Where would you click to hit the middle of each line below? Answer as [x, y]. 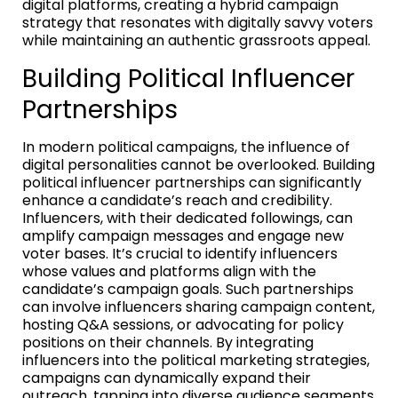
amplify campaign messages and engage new [183, 235]
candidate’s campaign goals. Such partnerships [188, 289]
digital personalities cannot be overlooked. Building [199, 164]
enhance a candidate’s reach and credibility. [177, 200]
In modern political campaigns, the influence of [186, 147]
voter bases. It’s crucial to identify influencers [180, 253]
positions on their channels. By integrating [168, 342]
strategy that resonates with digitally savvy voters [198, 22]
